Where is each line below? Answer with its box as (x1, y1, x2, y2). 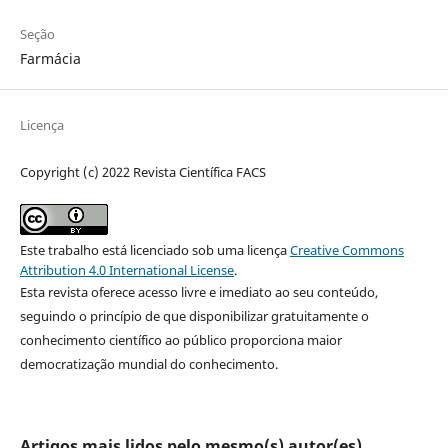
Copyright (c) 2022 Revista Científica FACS (19, 162, 266, 181)
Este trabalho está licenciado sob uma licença (19, 240, 290, 259)
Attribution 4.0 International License (19, 260, 234, 279)
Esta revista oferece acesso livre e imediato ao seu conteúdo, (19, 282, 378, 301)
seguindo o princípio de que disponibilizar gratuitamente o (19, 306, 369, 325)
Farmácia (19, 48, 81, 68)
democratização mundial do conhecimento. (19, 354, 278, 373)
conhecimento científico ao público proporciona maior (19, 330, 342, 349)
